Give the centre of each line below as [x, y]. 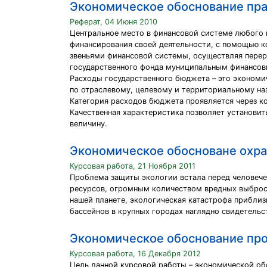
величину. [89, 124]
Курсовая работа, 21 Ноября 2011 [133, 166]
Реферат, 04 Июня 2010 [114, 22]
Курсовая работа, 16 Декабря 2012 [135, 254]
